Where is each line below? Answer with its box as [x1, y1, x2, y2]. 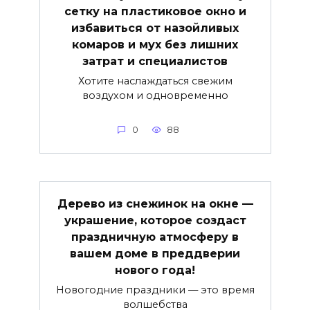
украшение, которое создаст [64, 213, 246, 227]
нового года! [115, 263, 195, 277]
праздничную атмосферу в [71, 230, 239, 244]
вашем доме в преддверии [70, 246, 240, 260]
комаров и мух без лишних [72, 37, 238, 51]
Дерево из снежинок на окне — [57, 197, 253, 210]
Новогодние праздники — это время [55, 284, 255, 297]
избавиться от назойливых [71, 21, 239, 35]
